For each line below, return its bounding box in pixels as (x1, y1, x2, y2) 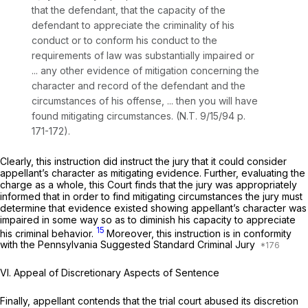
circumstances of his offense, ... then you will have (32, 94, 258, 107)
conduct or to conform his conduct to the (32, 34, 217, 46)
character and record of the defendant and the (32, 79, 245, 91)
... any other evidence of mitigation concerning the (32, 64, 259, 76)
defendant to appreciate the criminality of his (32, 19, 234, 31)
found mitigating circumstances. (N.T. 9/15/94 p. (32, 109, 245, 122)
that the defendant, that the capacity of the (32, 3, 225, 16)
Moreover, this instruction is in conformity (107, 227, 291, 239)
